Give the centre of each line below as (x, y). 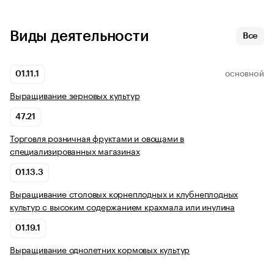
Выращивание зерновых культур (75, 95)
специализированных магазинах (75, 151)
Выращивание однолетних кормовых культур (100, 249)
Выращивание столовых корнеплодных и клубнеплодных (124, 194)
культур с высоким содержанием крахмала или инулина (122, 206)
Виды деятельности (80, 36)
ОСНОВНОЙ (244, 74)
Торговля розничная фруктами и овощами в (97, 138)
